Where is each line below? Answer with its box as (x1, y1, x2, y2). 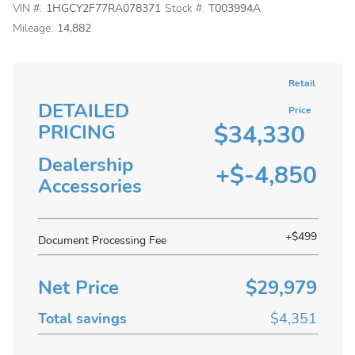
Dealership (38, 152, 133, 177)
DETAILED (38, 98, 129, 124)
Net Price (38, 275, 119, 300)
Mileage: (13, 21, 53, 36)
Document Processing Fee (38, 233, 166, 248)
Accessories (38, 174, 142, 199)
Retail (288, 77, 315, 90)
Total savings (38, 309, 127, 328)
